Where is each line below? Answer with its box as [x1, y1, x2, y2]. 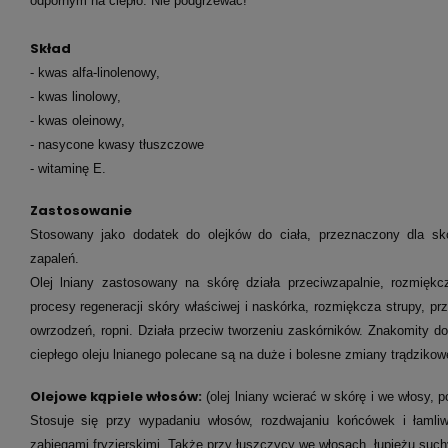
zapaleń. [29, 251, 79, 267]
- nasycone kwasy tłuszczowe [29, 137, 208, 153]
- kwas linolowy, [29, 89, 125, 105]
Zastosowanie [29, 201, 132, 221]
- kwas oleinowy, [29, 113, 129, 129]
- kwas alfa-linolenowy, [29, 65, 160, 81]
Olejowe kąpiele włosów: [29, 387, 203, 407]
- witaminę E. [29, 161, 106, 177]
